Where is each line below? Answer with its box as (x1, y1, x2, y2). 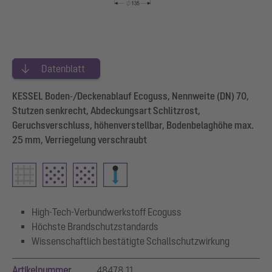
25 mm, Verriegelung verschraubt (12, 134, 147, 145)
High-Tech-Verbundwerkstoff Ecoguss (32, 206, 182, 217)
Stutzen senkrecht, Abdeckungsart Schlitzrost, (12, 104, 200, 116)
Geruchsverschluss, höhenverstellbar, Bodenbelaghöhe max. (12, 119, 254, 131)
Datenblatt (41, 63, 85, 74)
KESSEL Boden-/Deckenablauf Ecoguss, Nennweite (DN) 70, (12, 90, 249, 101)
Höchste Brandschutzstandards (32, 220, 158, 232)
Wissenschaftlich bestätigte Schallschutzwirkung (32, 235, 229, 246)
